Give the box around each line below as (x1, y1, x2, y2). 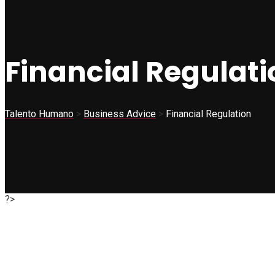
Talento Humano (5, 107, 74, 120)
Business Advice (83, 107, 156, 120)
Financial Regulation (166, 107, 251, 120)
